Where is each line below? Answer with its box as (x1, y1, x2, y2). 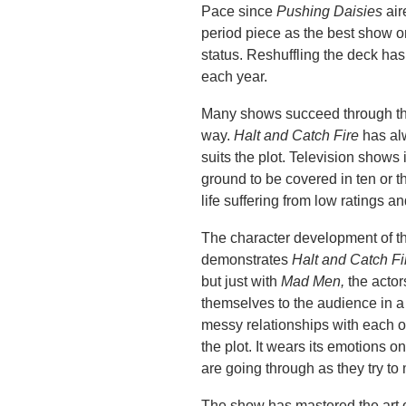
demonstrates (201, 252, 293, 268)
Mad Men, (281, 274, 349, 290)
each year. (201, 69, 268, 85)
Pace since (201, 4, 277, 20)
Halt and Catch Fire (234, 128, 363, 144)
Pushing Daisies (276, 4, 387, 20)
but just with (201, 274, 282, 290)
